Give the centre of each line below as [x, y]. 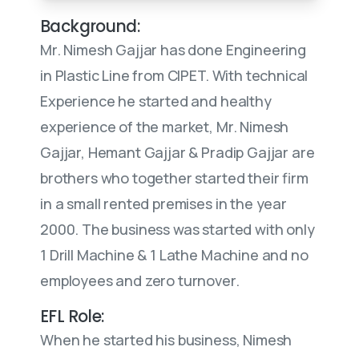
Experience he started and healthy [156, 101]
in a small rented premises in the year [163, 204]
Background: [90, 26]
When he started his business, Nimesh [166, 340]
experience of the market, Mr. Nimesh [165, 127]
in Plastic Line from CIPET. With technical [174, 75]
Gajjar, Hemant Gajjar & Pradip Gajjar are [177, 152]
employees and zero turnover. [140, 280]
